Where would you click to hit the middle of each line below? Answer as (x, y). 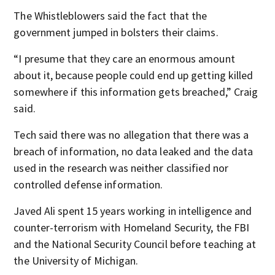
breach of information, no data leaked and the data (134, 151)
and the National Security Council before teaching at (135, 244)
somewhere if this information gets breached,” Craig (136, 92)
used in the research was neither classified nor (121, 168)
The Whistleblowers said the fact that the (110, 16)
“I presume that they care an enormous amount (124, 59)
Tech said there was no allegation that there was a (131, 135)
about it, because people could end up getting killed (134, 75)
